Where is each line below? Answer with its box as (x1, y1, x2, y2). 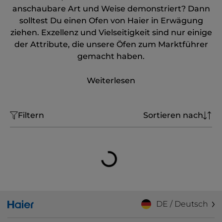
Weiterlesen (87, 76, 135, 85)
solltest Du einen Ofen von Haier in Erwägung (19, 16, 203, 25)
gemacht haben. (77, 52, 145, 61)
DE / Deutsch (156, 199, 208, 209)
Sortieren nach (143, 111, 203, 120)
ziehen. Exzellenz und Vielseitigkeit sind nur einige (10, 28, 212, 37)
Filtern (18, 111, 44, 120)
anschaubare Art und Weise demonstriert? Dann (12, 4, 210, 13)
